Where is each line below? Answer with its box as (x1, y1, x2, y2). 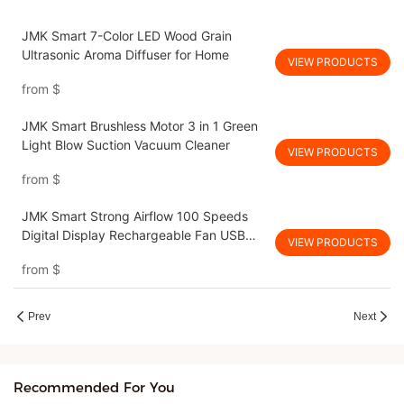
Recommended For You (14, 379, 175, 397)
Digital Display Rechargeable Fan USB (21, 227, 245, 243)
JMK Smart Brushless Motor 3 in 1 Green (21, 118, 258, 134)
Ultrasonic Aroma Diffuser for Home (21, 47, 229, 63)
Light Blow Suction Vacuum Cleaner (21, 137, 230, 153)
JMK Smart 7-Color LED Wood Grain (21, 28, 232, 44)
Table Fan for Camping (21, 246, 156, 262)
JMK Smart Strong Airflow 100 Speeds (21, 208, 248, 225)
